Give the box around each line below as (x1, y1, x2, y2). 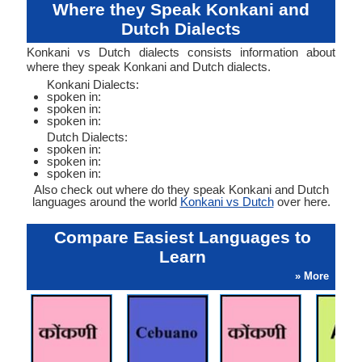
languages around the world (32, 195, 180, 208)
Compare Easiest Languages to (53, 228, 311, 246)
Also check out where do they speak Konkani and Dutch (33, 183, 329, 196)
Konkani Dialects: (47, 78, 139, 91)
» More (295, 270, 329, 282)
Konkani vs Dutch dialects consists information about (27, 45, 335, 59)
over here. (273, 195, 330, 208)
